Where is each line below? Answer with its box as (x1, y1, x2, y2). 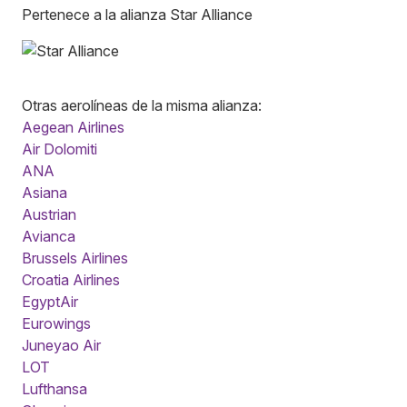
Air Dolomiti (22, 139, 97, 158)
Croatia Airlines (22, 270, 120, 289)
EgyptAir (22, 292, 78, 311)
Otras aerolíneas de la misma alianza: (22, 95, 262, 114)
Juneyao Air (22, 335, 101, 354)
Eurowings (22, 313, 91, 333)
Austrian (22, 204, 76, 223)
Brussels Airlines (22, 248, 128, 267)
